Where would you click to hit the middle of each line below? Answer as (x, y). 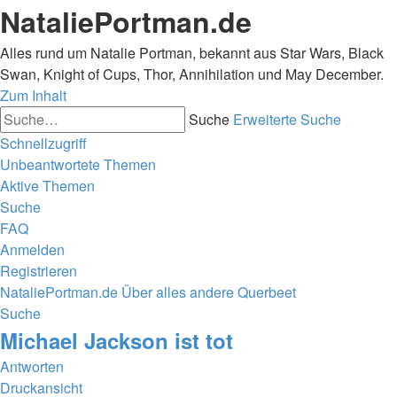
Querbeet (267, 292)
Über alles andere (178, 292)
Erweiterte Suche (287, 119)
